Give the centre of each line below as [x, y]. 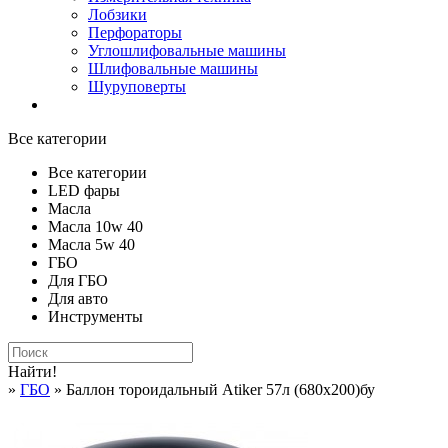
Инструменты [95, 316]
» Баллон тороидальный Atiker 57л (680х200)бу [212, 389]
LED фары [84, 190]
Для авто [78, 298]
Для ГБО [78, 280]
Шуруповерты [137, 86]
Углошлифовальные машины [187, 50]
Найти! [32, 371]
